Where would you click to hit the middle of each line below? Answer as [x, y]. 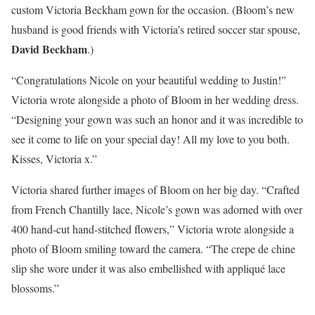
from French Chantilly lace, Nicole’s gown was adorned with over [157, 209]
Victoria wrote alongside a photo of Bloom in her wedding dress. [155, 99]
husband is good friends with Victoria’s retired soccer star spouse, [156, 29]
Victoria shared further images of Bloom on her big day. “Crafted [155, 189]
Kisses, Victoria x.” [54, 159]
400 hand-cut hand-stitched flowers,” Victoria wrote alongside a [153, 229]
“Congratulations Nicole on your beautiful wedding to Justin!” [149, 80]
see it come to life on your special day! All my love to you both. [150, 139]
